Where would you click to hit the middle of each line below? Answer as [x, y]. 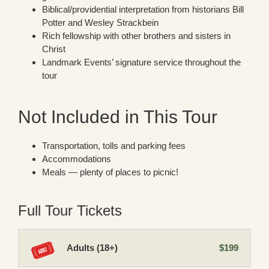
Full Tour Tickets [70, 211]
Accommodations [77, 159]
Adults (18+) [92, 248]
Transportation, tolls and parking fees [114, 146]
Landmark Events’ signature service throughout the [141, 62]
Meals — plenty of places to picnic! [110, 172]
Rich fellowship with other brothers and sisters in [136, 36]
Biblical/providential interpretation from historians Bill [143, 10]
